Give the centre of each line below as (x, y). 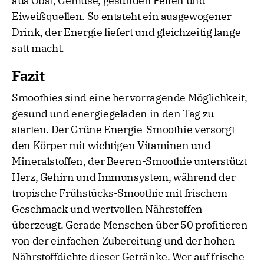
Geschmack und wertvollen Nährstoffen (108, 209)
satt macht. (38, 48)
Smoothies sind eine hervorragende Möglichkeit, (130, 98)
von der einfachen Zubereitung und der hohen (123, 241)
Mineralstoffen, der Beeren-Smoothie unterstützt (130, 161)
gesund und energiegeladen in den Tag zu (113, 114)
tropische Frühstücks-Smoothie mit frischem (120, 193)
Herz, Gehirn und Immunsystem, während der (124, 177)
